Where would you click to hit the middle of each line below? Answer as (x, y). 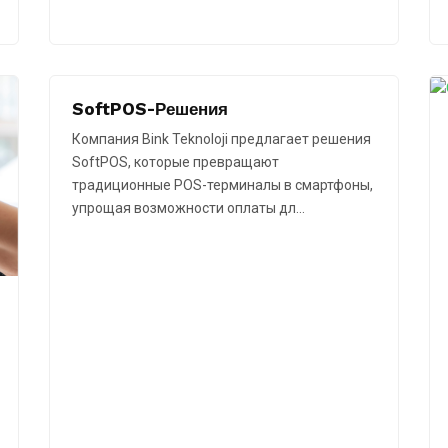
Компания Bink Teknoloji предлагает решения (221, 139)
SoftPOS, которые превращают (175, 162)
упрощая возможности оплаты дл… (188, 208)
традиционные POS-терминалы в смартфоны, (222, 185)
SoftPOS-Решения (150, 109)
